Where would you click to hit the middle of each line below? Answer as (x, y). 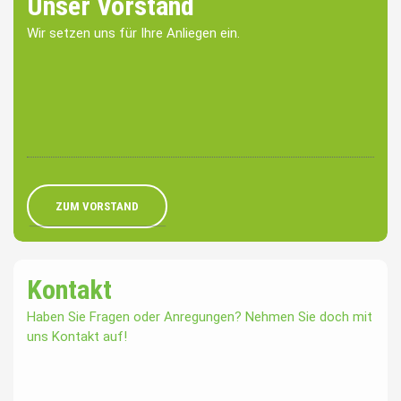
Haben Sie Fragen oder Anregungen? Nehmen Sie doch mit (200, 317)
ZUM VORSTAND (97, 207)
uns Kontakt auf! (77, 337)
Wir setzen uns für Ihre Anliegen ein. (133, 34)
